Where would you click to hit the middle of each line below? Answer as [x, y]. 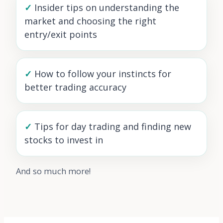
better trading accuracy [75, 87]
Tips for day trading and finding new [113, 126]
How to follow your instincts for [103, 73]
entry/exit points [61, 34]
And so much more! [53, 171]
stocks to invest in [64, 140]
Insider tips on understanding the [107, 7]
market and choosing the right [90, 21]
